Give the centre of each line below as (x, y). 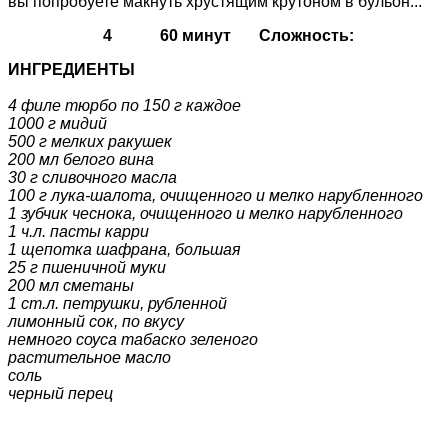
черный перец (60, 394)
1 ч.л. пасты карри (78, 232)
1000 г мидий (57, 124)
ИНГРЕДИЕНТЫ (71, 70)
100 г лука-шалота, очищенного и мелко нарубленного (215, 196)
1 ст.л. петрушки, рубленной (117, 304)
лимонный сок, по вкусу (96, 322)
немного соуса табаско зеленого (133, 340)
